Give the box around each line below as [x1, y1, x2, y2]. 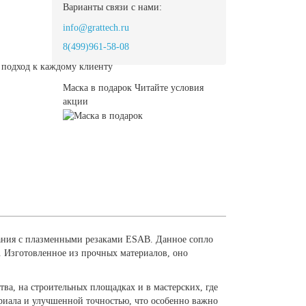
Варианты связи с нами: [63, 2, 162, 12]
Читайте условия [135, 83, 204, 93]
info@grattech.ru [63, 23, 129, 33]
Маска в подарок [63, 83, 132, 93]
